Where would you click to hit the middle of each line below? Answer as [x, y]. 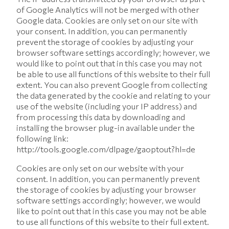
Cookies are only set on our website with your [100, 168]
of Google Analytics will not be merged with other [108, 9]
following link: [43, 138]
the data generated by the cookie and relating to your [113, 95]
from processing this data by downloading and [101, 117]
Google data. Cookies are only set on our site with [107, 20]
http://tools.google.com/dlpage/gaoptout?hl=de [106, 149]
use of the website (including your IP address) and [107, 106]
